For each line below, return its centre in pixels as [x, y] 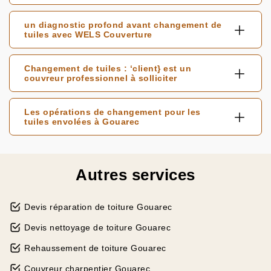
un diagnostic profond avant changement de [123, 25]
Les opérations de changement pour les [113, 112]
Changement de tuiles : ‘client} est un [108, 68]
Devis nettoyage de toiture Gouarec [97, 227]
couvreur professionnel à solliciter [101, 78]
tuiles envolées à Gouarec [82, 122]
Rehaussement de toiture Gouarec [95, 248]
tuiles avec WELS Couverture [88, 34]
